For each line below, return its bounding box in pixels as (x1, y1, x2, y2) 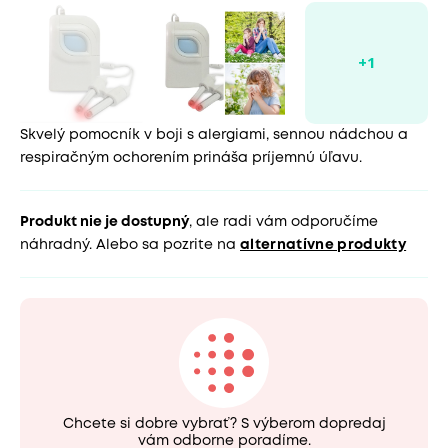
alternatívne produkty (240, 239, 407, 252)
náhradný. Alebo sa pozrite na (20, 239, 240, 252)
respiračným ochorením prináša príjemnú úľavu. (20, 152, 362, 165)
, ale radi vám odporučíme (189, 216, 378, 229)
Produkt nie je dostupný (20, 216, 189, 229)
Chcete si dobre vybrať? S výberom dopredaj (62, 418, 386, 431)
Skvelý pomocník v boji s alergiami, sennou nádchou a (20, 129, 408, 142)
